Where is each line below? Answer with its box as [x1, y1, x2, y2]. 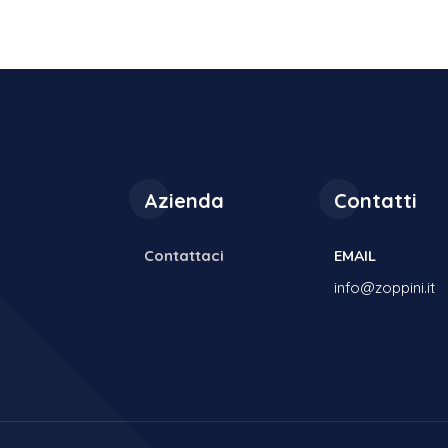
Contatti [334, 188, 417, 214]
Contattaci [144, 246, 224, 266]
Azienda [144, 188, 224, 214]
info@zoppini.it [334, 278, 435, 298]
